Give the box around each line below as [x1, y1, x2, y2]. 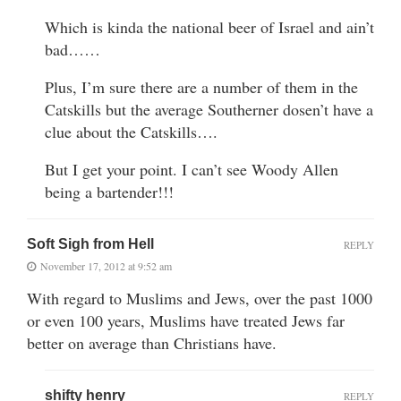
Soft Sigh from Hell [27, 236, 154, 252]
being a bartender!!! [45, 181, 174, 203]
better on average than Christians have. [27, 332, 277, 354]
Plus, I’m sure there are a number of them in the [45, 76, 358, 98]
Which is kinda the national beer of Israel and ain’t [45, 16, 374, 38]
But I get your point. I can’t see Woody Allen [45, 158, 338, 181]
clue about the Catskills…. [45, 121, 218, 143]
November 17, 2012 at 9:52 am [40, 259, 172, 274]
